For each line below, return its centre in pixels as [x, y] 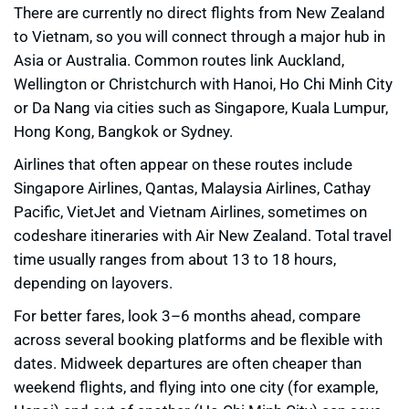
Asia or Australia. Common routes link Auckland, [179, 60]
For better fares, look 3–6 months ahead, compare [187, 316]
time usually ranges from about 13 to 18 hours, [175, 259]
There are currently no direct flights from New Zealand [199, 13]
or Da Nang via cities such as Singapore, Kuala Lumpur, [201, 108]
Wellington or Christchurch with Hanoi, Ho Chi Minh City [203, 84]
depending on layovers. [93, 283]
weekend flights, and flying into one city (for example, [196, 387]
